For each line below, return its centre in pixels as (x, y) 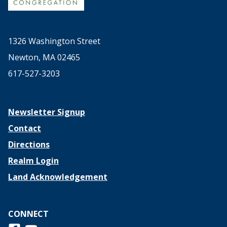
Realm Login (33, 161)
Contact (25, 128)
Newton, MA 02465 (44, 57)
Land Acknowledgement (58, 177)
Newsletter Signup (47, 112)
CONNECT (28, 214)
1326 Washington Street (54, 41)
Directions (29, 144)
